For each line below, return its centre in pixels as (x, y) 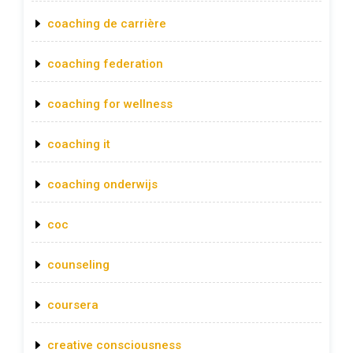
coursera (73, 305)
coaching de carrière (107, 24)
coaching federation (105, 64)
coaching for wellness (110, 104)
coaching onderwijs (102, 185)
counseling (78, 265)
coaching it (79, 145)
